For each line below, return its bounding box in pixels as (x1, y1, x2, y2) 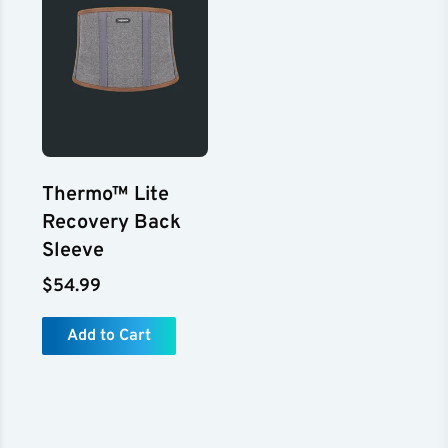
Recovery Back (42, 209, 182, 236)
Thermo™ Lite (42, 181, 170, 208)
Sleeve (42, 237, 105, 264)
